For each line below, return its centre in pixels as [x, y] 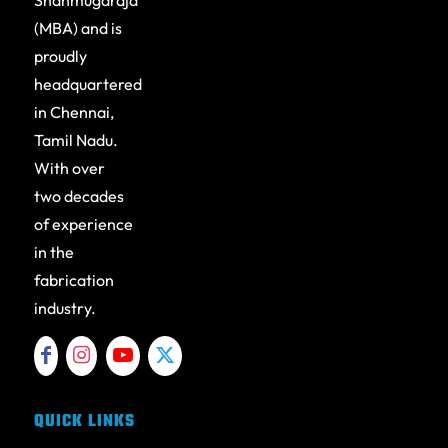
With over [69, 168]
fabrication [73, 280]
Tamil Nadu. [75, 140]
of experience [83, 224]
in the [53, 252]
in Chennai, [73, 112]
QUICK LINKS [84, 421]
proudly [60, 56]
